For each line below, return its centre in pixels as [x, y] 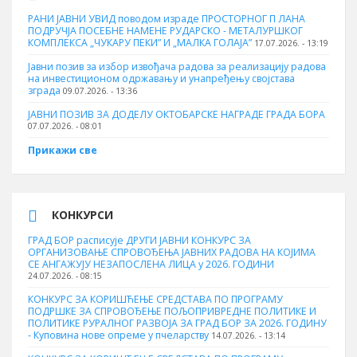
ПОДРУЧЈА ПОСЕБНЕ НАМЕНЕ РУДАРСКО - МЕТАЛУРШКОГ [165, 31]
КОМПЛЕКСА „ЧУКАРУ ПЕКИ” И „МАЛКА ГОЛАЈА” [140, 43]
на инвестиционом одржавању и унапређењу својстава [161, 78]
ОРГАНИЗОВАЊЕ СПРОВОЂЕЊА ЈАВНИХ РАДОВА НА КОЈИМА [172, 252]
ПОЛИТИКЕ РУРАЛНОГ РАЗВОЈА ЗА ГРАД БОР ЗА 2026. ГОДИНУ [177, 323]
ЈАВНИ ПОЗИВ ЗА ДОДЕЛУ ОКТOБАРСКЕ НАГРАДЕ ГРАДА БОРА [177, 114]
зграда [44, 90]
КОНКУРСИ [82, 215]
